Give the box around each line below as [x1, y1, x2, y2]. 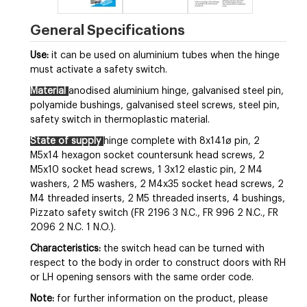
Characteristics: [30, 244, 101, 254]
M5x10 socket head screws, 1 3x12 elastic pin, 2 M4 [30, 165, 262, 175]
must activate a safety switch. [30, 65, 167, 75]
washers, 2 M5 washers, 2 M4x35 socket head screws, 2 [30, 180, 284, 189]
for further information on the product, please [57, 294, 268, 304]
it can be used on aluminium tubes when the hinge [51, 51, 280, 60]
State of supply [30, 136, 103, 146]
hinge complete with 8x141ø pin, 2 [103, 136, 260, 146]
